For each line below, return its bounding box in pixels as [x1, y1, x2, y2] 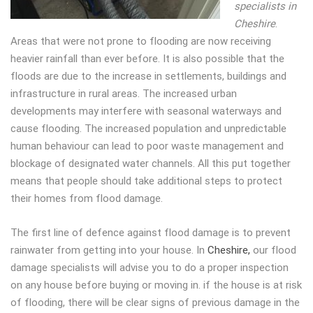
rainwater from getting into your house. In [10, 244, 208, 256]
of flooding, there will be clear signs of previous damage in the [10, 296, 300, 309]
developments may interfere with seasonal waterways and [10, 105, 282, 117]
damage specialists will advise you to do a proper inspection [10, 261, 289, 274]
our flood [250, 244, 296, 256]
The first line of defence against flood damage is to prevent [10, 226, 291, 239]
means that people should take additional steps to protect [10, 175, 282, 187]
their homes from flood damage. [10, 192, 163, 205]
